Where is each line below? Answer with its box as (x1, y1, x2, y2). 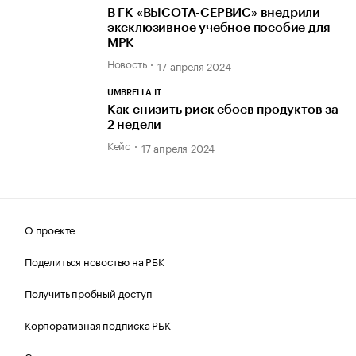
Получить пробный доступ (25, 284, 153, 301)
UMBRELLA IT (106, 87, 161, 97)
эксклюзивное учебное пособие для (106, 21, 331, 34)
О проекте (25, 221, 75, 238)
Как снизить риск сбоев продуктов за (106, 103, 339, 116)
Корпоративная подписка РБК (25, 316, 171, 333)
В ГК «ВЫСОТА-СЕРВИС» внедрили (106, 6, 321, 19)
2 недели (106, 118, 162, 131)
